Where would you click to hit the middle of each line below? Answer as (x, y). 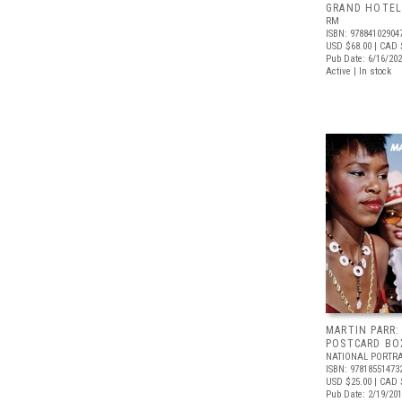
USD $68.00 (349, 46)
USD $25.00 (349, 382)
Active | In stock (358, 71)
